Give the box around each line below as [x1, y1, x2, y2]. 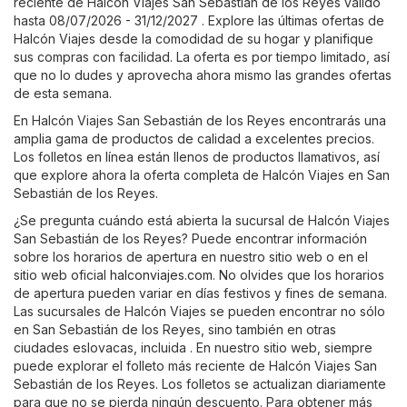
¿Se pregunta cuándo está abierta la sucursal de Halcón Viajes [14, 212, 390, 228]
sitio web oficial [14, 266, 110, 283]
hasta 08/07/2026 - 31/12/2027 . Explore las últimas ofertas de [14, 12, 384, 28]
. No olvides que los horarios [213, 266, 384, 283]
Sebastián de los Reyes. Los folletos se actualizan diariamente [14, 375, 386, 392]
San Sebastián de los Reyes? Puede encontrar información [14, 230, 367, 246]
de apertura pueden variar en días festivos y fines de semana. [14, 284, 387, 301]
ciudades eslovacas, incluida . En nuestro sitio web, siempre [14, 339, 372, 355]
